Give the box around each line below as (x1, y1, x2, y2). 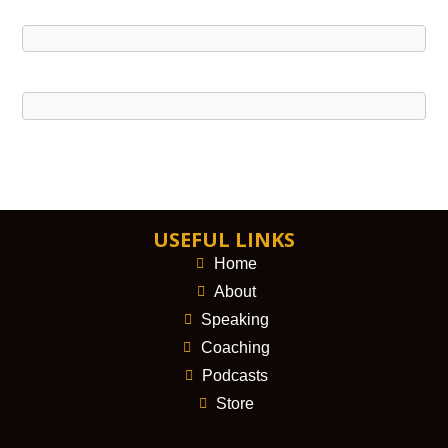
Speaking (201, 310, 270, 328)
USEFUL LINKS (153, 225, 295, 253)
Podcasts (202, 366, 269, 384)
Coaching (200, 338, 270, 356)
